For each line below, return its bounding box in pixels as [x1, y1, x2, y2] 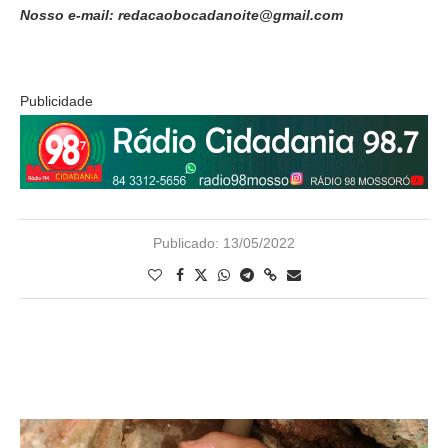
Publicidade [20, 92, 93, 109]
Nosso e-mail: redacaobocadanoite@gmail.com [20, 6, 343, 23]
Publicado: [153, 235, 219, 252]
